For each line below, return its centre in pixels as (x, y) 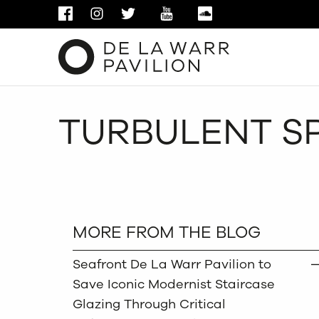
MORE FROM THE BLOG (167, 233)
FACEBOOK (104, 14)
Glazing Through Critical (149, 304)
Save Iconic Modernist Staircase (174, 284)
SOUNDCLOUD (252, 14)
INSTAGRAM (137, 14)
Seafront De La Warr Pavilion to (172, 265)
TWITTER (159, 14)
